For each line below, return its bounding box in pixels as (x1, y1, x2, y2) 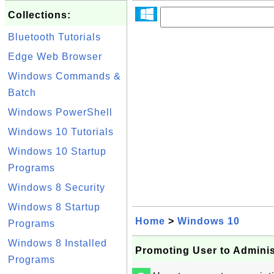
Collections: (8, 10, 71, 20)
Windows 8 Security (8, 182, 105, 193)
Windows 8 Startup (8, 202, 100, 212)
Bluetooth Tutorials (8, 32, 101, 42)
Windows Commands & (8, 71, 121, 81)
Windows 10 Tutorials (8, 127, 114, 137)
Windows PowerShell (8, 107, 113, 117)
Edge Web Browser (8, 51, 102, 62)
